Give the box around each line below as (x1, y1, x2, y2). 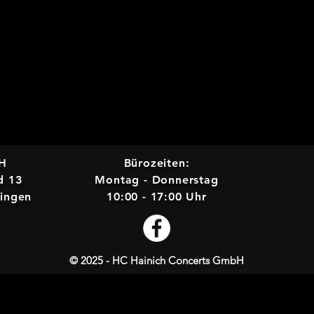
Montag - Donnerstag (95, 173, 219, 186)
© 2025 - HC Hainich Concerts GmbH (69, 254, 244, 267)
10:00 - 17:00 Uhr (107, 190, 207, 203)
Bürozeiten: (123, 156, 190, 170)
